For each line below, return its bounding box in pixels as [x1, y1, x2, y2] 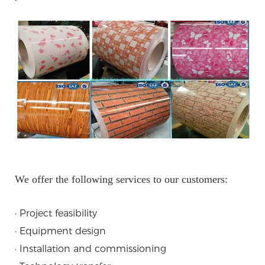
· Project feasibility [15, 208, 97, 219]
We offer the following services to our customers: [15, 173, 228, 186]
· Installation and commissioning [15, 243, 166, 255]
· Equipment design [15, 225, 106, 237]
